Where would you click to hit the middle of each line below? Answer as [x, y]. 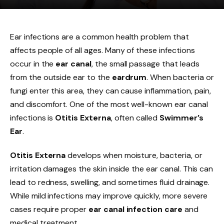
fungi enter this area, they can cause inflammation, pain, [111, 91]
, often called [135, 118]
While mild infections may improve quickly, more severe [109, 195]
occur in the [33, 64]
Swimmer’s [181, 118]
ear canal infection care [135, 209]
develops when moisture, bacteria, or [134, 155]
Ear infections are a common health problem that [99, 37]
